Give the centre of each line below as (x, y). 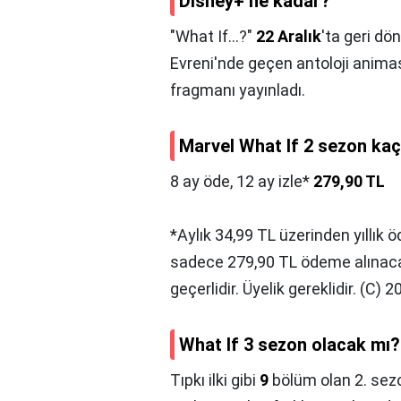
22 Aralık (289, 37)
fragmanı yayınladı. (238, 90)
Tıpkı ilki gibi (215, 380)
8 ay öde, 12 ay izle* (242, 182)
